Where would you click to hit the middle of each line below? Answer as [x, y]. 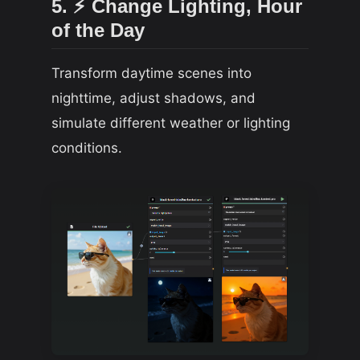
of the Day [98, 31]
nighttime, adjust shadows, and [153, 98]
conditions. [87, 147]
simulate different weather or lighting [171, 123]
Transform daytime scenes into [151, 73]
